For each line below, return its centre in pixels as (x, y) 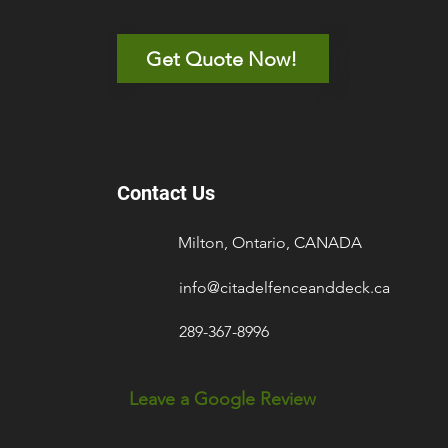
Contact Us (168, 193)
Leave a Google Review (222, 399)
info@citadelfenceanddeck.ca (284, 287)
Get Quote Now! (221, 58)
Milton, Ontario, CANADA (270, 242)
